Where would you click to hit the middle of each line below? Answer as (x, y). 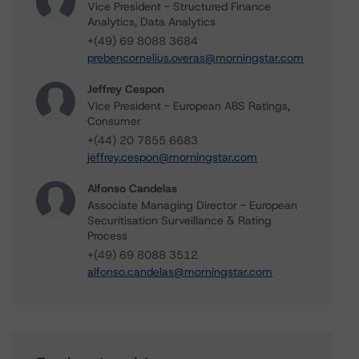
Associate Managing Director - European (193, 205)
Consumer (115, 121)
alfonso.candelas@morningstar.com (180, 272)
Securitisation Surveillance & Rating (180, 220)
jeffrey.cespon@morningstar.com (173, 157)
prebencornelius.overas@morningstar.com (196, 58)
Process (108, 236)
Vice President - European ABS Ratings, (189, 106)
